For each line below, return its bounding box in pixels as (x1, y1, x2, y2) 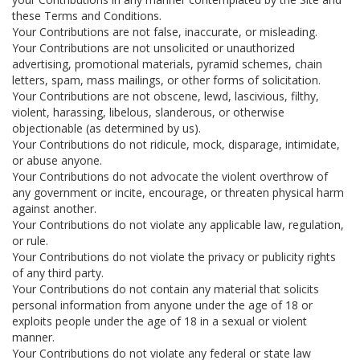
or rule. (12, 233, 48, 248)
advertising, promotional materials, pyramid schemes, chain (12, 56, 322, 72)
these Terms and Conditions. (12, 8, 162, 23)
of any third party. (12, 265, 104, 280)
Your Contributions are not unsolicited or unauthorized (12, 40, 295, 55)
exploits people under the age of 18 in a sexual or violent (12, 313, 307, 329)
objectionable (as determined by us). (12, 121, 201, 136)
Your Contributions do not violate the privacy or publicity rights (12, 249, 336, 264)
